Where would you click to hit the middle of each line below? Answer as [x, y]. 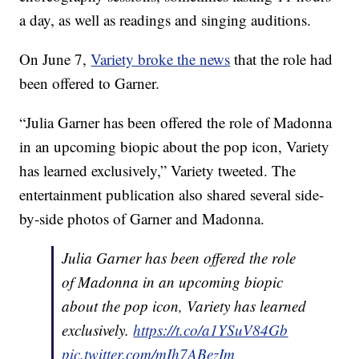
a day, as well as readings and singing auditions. [165, 20]
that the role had [282, 59]
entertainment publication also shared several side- [172, 195]
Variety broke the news [161, 59]
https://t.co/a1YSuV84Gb [211, 330]
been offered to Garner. [90, 83]
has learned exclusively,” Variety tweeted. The [158, 171]
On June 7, [55, 59]
